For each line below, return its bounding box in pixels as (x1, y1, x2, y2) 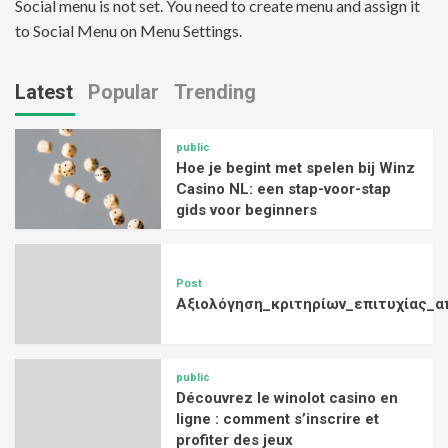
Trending (174, 80, 256, 105)
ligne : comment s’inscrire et (176, 410, 380, 429)
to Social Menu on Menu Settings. (15, 21, 242, 41)
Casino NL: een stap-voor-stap (176, 180, 392, 199)
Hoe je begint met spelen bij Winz (176, 159, 416, 178)
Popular (88, 80, 159, 105)
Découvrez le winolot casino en (176, 389, 399, 408)
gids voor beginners (176, 201, 318, 220)
